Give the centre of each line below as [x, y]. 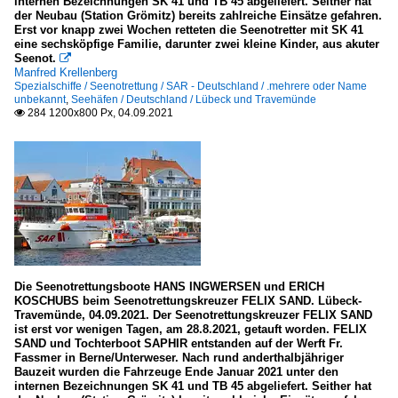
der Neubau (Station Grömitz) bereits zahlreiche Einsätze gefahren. [198, 16]
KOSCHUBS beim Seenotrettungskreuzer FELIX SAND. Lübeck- [188, 301]
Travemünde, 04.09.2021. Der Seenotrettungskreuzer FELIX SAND [193, 315]
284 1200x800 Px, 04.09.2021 [99, 113]
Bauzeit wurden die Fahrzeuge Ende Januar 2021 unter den [176, 372]
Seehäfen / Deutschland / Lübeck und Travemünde [194, 99]
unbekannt [40, 99]
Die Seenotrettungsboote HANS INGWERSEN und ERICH [169, 287]
